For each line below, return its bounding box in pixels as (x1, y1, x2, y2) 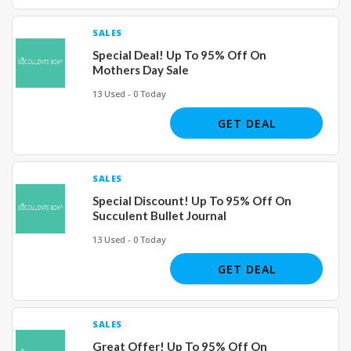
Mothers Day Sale (92, 62, 189, 77)
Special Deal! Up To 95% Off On (92, 47, 266, 62)
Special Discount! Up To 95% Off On (92, 193, 291, 208)
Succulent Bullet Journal (92, 208, 226, 223)
